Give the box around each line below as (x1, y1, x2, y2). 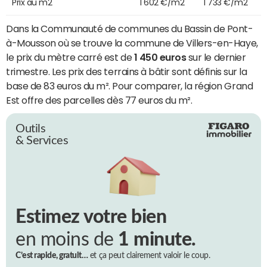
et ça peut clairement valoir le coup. (88, 252, 210, 260)
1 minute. (118, 230, 196, 250)
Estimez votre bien (15, 207, 167, 227)
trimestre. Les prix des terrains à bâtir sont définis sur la (6, 66, 247, 76)
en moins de (15, 230, 119, 250)
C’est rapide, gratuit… (15, 252, 88, 260)
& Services (15, 134, 69, 147)
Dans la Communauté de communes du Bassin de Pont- (6, 23, 253, 33)
